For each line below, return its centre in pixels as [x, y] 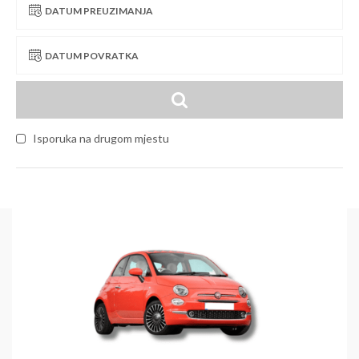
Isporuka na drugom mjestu [100, 138]
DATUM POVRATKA [92, 55]
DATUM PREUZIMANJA [99, 10]
